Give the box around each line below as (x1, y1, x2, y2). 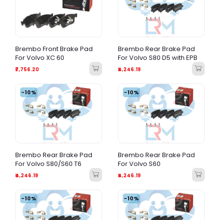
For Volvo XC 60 (15, 53, 64, 63)
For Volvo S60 (118, 159, 161, 169)
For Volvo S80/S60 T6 (15, 159, 82, 169)
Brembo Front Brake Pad (15, 44, 93, 54)
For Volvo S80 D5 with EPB (118, 53, 197, 63)
